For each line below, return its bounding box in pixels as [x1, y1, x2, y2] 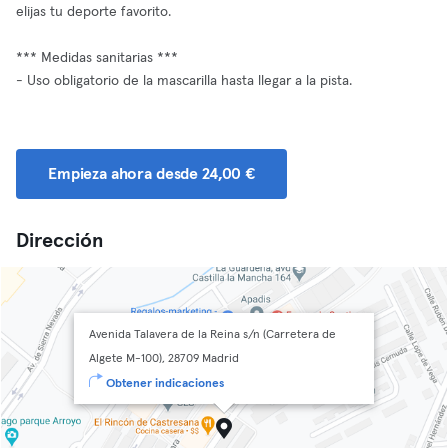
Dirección [16, 231, 104, 251]
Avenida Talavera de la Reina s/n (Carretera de [89, 329, 336, 341]
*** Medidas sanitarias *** [16, 51, 178, 65]
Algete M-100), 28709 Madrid [89, 353, 239, 365]
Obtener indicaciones [106, 378, 224, 390]
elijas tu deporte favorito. [16, 5, 171, 19]
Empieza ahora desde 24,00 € [48, 166, 255, 182]
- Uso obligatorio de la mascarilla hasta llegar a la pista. [16, 74, 352, 88]
